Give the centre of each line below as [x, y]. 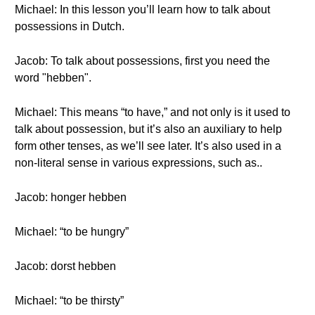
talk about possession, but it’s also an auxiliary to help [148, 129]
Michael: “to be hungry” [72, 232]
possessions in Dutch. [70, 26]
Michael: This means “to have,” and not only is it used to [153, 112]
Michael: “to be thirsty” [69, 301]
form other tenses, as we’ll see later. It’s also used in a [148, 146]
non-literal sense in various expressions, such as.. [139, 163]
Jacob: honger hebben [71, 197]
